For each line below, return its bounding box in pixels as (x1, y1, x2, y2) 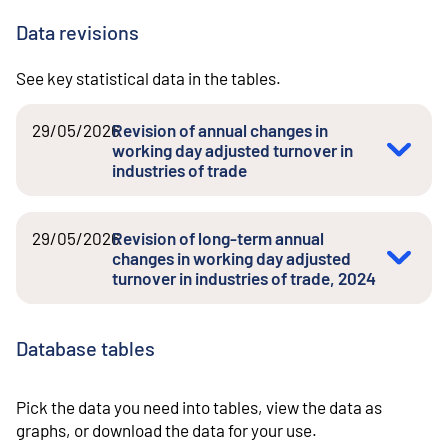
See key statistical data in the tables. (16, 67, 281, 88)
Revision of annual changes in (112, 119, 328, 140)
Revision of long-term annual (112, 227, 324, 248)
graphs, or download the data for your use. (16, 420, 317, 441)
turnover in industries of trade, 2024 (112, 267, 376, 288)
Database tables (16, 336, 155, 361)
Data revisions (16, 19, 139, 44)
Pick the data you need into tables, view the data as (16, 397, 382, 418)
